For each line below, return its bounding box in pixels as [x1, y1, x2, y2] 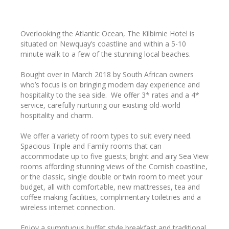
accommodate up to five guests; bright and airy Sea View [20, 151, 209, 161]
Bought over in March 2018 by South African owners [20, 69, 194, 79]
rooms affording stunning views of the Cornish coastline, [20, 161, 208, 171]
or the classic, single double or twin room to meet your [20, 171, 202, 181]
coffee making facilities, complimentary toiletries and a [20, 192, 201, 202]
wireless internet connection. [20, 202, 115, 212]
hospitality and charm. [20, 110, 93, 120]
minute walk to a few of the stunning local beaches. [20, 49, 191, 59]
